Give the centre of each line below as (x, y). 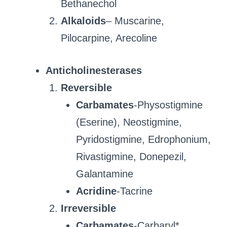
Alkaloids (83, 21)
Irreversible (88, 208)
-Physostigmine (168, 105)
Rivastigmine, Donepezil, (131, 156)
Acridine (96, 191)
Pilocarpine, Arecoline (109, 38)
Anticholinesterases (94, 70)
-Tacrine (135, 191)
